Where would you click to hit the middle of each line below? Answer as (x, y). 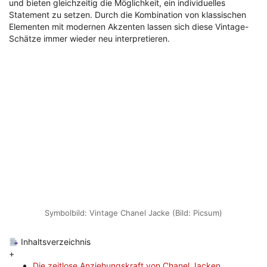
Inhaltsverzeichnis (54, 242)
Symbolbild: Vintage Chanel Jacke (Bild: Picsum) (133, 213)
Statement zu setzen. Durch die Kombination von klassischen (128, 15)
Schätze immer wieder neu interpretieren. (89, 39)
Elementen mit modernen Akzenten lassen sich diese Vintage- (129, 27)
